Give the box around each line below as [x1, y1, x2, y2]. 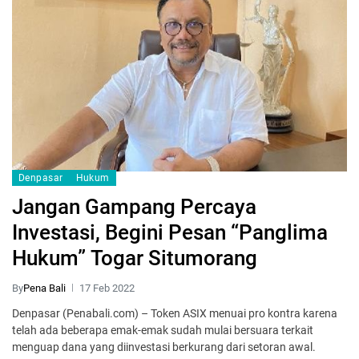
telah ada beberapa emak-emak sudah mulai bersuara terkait [12, 323, 313, 337]
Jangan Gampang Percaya [12, 194, 256, 219]
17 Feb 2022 [79, 281, 135, 294]
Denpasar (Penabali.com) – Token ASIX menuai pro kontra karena [12, 306, 337, 320]
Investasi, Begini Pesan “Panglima [12, 220, 328, 244]
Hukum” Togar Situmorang [12, 245, 257, 270]
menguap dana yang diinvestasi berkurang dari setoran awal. [12, 340, 316, 353]
